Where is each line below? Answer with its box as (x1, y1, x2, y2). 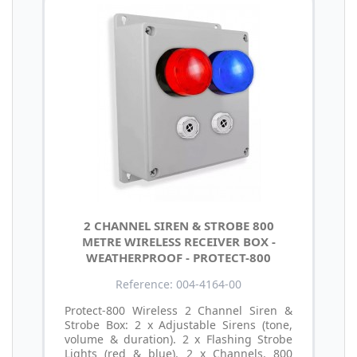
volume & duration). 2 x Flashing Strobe (65, 331, 292, 347)
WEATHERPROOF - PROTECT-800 (86, 249, 271, 265)
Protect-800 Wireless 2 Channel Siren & (65, 302, 292, 318)
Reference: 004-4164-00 (116, 276, 241, 292)
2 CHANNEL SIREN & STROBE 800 (83, 217, 274, 233)
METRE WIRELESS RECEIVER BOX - (81, 233, 276, 249)
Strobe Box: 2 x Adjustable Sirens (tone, (65, 316, 292, 332)
